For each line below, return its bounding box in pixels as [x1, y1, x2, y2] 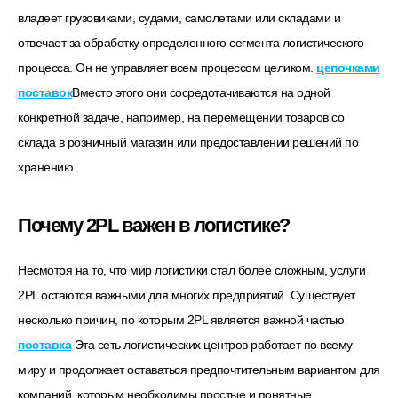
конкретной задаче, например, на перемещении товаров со [18, 110, 344, 125]
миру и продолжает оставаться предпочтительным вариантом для [18, 362, 380, 377]
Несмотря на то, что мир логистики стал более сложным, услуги [18, 262, 365, 277]
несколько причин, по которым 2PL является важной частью [18, 312, 345, 327]
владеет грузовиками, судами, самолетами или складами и [18, 11, 340, 26]
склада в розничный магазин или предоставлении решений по [18, 135, 358, 150]
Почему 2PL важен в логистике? [18, 213, 290, 236]
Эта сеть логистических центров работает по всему [71, 337, 353, 352]
